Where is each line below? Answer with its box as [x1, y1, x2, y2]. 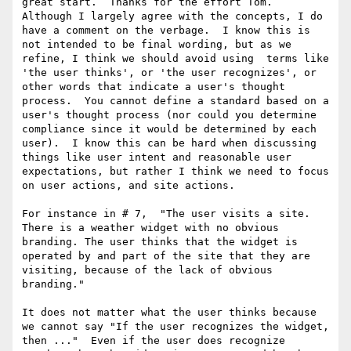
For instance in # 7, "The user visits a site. [22, 208, 310, 220]
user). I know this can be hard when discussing [22, 137, 317, 150]
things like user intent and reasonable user [22, 151, 291, 164]
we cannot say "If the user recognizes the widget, [22, 320, 329, 333]
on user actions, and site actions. [22, 179, 235, 192]
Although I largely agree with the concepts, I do [22, 10, 323, 23]
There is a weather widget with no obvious [22, 222, 279, 234]
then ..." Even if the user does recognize [22, 335, 285, 347]
